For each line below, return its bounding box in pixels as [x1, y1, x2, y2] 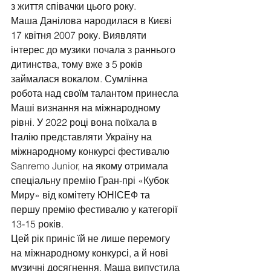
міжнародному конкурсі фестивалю [11, 145, 172, 158]
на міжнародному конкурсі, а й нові [11, 247, 171, 260]
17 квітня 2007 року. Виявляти [11, 29, 149, 42]
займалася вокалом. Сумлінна [11, 73, 150, 85]
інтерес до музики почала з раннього [11, 44, 178, 56]
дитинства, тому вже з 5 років [11, 58, 145, 71]
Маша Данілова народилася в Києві [11, 15, 174, 27]
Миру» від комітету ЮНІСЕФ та [11, 189, 152, 201]
